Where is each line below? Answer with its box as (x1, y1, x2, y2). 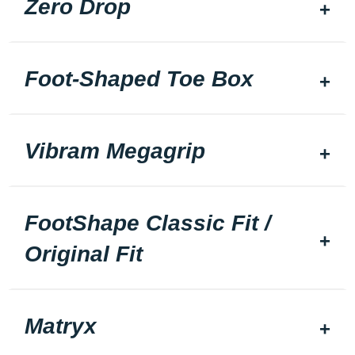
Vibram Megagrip (25, 139, 205, 164)
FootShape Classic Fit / (25, 211, 271, 236)
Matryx (25, 314, 97, 339)
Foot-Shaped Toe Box (25, 67, 254, 92)
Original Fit (25, 242, 143, 267)
